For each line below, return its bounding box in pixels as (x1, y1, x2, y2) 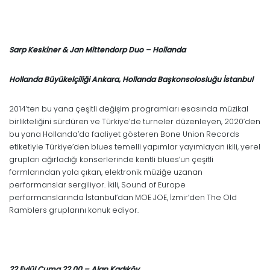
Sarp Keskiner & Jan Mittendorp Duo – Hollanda (9, 44, 186, 55)
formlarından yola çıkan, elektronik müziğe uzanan (9, 166, 202, 177)
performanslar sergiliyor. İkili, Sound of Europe (9, 179, 186, 190)
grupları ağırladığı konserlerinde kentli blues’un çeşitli (9, 154, 213, 165)
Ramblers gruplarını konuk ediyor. (9, 204, 139, 215)
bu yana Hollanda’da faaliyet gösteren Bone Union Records (9, 128, 239, 139)
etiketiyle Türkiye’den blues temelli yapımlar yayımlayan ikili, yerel (9, 141, 260, 152)
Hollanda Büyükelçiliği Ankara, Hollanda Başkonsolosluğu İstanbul (9, 74, 253, 84)
